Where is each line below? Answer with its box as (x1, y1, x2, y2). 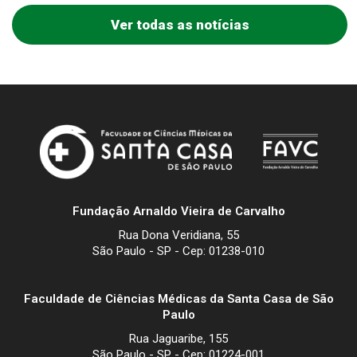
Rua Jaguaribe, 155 (129, 331, 228, 346)
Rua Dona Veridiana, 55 (118, 227, 239, 242)
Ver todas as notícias (110, 16, 249, 33)
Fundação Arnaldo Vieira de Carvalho (72, 203, 285, 218)
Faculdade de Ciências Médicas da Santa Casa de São (23, 291, 334, 306)
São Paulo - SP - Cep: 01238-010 (92, 243, 265, 258)
